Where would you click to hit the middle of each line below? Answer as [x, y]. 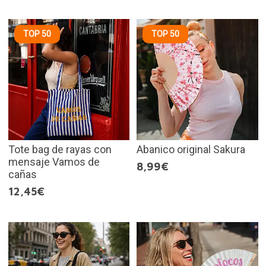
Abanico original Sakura [191, 150]
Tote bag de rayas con [60, 150]
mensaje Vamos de [54, 162]
